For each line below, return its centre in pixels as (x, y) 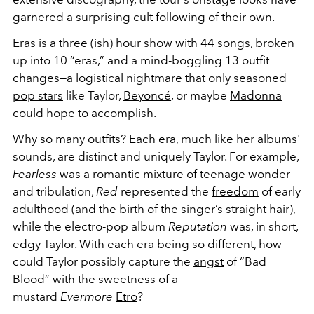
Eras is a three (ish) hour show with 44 (115, 43)
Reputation (198, 227)
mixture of (170, 174)
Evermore (87, 297)
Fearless (35, 174)
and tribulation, (54, 192)
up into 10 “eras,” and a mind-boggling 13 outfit (141, 61)
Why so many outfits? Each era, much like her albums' (156, 139)
